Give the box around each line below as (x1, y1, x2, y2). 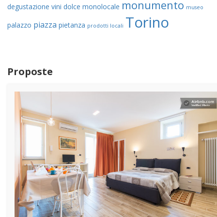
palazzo (7, 20, 31, 30)
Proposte (7, 65, 53, 78)
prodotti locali (87, 22, 124, 30)
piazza (33, 19, 57, 31)
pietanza (59, 20, 85, 30)
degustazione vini (7, 2, 62, 12)
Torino (125, 13, 169, 32)
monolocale (82, 2, 120, 12)
